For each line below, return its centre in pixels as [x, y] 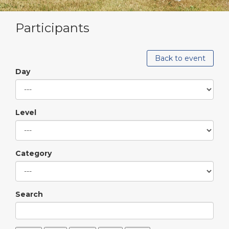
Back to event [180, 58]
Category [33, 153]
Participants [52, 28]
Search [29, 194]
